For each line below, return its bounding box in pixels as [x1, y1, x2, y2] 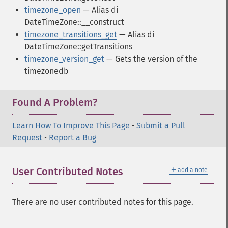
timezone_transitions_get [24, 30, 117, 39]
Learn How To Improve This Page [12, 121, 130, 130]
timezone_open [24, 5, 81, 15]
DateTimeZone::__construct [24, 17, 124, 27]
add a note [178, 166, 208, 174]
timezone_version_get [24, 54, 104, 64]
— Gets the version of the [104, 54, 197, 64]
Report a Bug [49, 133, 96, 142]
